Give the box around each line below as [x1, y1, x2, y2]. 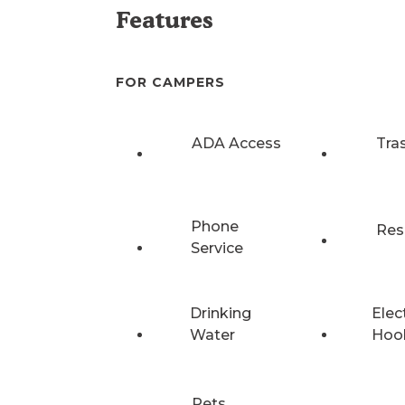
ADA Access [192, 134, 281, 152]
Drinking [189, 304, 251, 322]
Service [191, 239, 244, 257]
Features [116, 6, 213, 34]
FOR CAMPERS [116, 74, 225, 91]
